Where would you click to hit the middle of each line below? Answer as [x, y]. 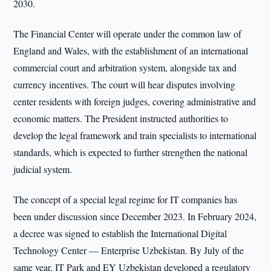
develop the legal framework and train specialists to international [135, 135]
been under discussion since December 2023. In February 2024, [135, 216]
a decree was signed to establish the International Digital [120, 233]
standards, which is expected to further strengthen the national [131, 152]
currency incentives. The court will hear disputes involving [125, 84]
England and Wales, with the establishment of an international [131, 51]
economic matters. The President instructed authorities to [121, 118]
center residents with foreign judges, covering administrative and [135, 101]
